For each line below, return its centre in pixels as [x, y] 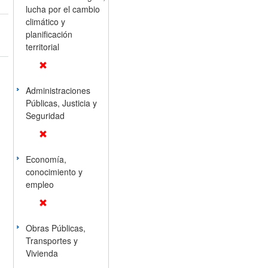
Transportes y [51, 240]
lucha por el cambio [63, 9]
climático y [45, 22]
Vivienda [42, 253]
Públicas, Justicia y [61, 103]
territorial [42, 47]
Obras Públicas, [55, 228]
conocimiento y [54, 172]
